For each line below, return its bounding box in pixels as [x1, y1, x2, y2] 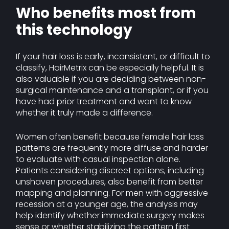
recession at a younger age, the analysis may [16, 198, 198, 210]
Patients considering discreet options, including [16, 165, 204, 176]
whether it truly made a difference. [16, 107, 153, 119]
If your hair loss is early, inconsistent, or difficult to [16, 51, 211, 62]
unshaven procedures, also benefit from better [16, 176, 203, 188]
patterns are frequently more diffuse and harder [16, 142, 209, 154]
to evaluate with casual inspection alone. [16, 153, 181, 165]
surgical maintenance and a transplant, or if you [16, 84, 209, 96]
